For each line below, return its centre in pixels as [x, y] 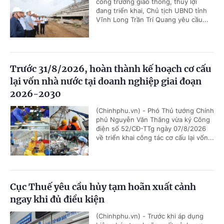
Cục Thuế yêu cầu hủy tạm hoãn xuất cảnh [103, 186]
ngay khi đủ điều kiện [57, 199]
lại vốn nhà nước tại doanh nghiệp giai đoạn [106, 81]
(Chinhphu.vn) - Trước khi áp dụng [150, 216]
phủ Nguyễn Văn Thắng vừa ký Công [153, 119]
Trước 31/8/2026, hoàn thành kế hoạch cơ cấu [111, 68]
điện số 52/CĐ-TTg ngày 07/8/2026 [151, 128]
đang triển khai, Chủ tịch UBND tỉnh [151, 10]
